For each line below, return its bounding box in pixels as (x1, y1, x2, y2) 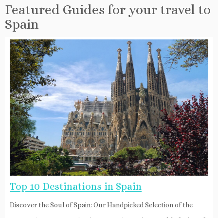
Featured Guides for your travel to (5, 1, 211, 18)
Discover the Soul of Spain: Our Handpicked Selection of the (10, 200, 193, 209)
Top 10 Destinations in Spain (10, 180, 142, 192)
